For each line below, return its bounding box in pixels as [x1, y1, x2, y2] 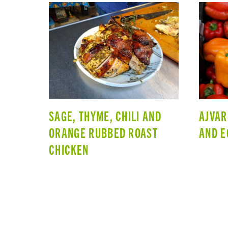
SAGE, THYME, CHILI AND [49, 107, 162, 124]
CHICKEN [49, 140, 89, 157]
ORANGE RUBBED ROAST [49, 124, 158, 140]
